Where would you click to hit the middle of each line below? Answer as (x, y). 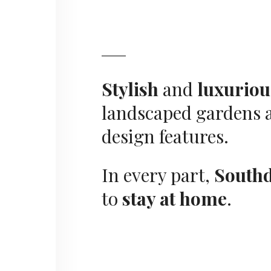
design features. (165, 136)
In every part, (158, 175)
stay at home (175, 198)
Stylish (132, 89)
